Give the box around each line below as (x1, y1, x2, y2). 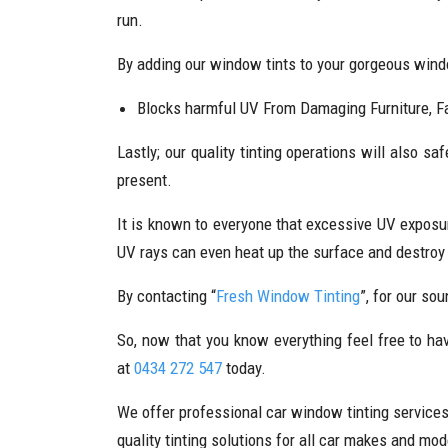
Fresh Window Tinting (216, 286, 360, 306)
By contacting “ (117, 286, 216, 306)
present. (117, 170, 172, 190)
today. (222, 358, 266, 378)
